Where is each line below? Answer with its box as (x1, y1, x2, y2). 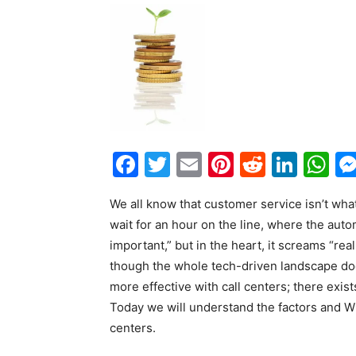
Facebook (138, 149, 257, 180)
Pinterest (234, 149, 342, 180)
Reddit (265, 149, 344, 180)
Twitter (170, 149, 256, 180)
